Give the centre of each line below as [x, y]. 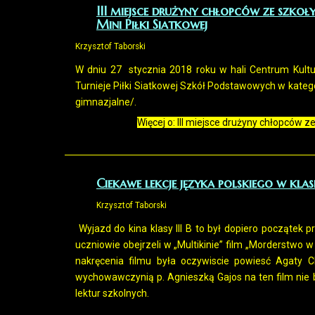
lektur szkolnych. [112, 293]
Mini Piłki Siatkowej [152, 24]
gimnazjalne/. [106, 102]
